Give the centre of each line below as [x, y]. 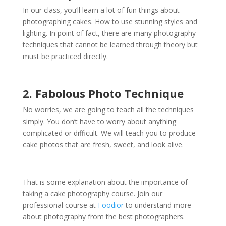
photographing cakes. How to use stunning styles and [110, 22]
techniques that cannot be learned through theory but [110, 45]
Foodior [110, 205]
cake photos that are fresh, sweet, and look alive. [103, 145]
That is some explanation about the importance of [105, 182]
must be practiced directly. [65, 56]
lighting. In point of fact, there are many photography [109, 33]
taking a [36, 194]
